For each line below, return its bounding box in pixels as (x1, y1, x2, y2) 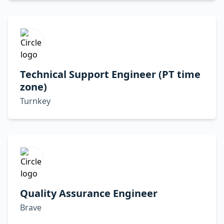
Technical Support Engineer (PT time (20, 67, 200, 81)
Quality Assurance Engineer (20, 186, 157, 200)
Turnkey (20, 95, 50, 106)
